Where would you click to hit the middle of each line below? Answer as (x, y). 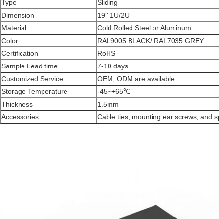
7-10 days (113, 66)
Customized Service (32, 79)
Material (14, 28)
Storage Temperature (34, 92)
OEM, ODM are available (136, 79)
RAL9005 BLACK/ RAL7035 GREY (151, 41)
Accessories (20, 117)
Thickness (17, 104)
